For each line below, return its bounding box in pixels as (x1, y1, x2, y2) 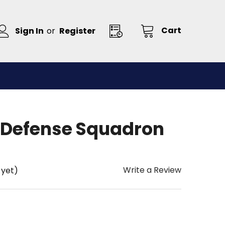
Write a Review (123, 164, 181, 176)
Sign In (15, 25, 44, 37)
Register (59, 25, 95, 37)
